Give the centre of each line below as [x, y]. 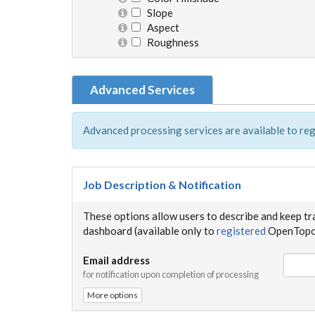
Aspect [160, 27]
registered [241, 230]
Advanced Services [142, 89]
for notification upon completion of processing [171, 274]
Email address [116, 260]
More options [112, 295]
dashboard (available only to [150, 230]
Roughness [170, 42]
